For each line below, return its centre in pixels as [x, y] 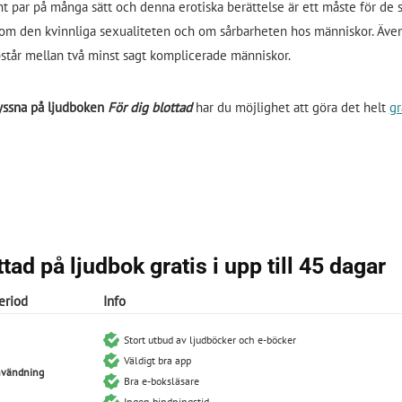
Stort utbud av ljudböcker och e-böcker [210, 339]
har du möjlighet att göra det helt [292, 107]
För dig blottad [151, 107]
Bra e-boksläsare [162, 380]
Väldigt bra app [157, 360]
